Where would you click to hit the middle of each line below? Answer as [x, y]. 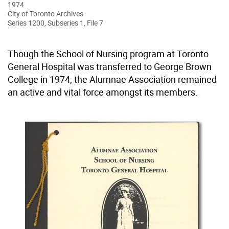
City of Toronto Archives [45, 13]
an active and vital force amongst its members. [103, 92]
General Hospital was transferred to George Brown [110, 66]
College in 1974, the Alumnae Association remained [112, 79]
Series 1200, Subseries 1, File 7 [55, 22]
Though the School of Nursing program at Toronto [108, 53]
